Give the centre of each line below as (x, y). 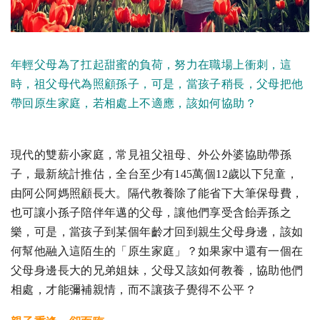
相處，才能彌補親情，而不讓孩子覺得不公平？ (134, 289)
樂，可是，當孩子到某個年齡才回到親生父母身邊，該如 (157, 231)
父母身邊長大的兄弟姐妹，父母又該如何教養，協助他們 (157, 270)
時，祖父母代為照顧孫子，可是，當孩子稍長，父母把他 (157, 84)
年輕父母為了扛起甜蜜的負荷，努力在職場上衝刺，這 (151, 64)
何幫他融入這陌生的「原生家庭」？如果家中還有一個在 (157, 251)
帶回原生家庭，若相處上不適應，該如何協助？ (134, 103)
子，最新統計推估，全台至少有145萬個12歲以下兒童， (155, 174)
